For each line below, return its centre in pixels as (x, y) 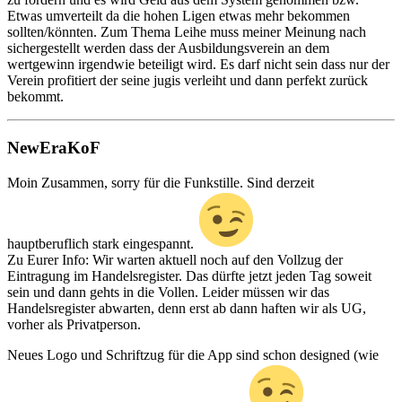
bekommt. (35, 97)
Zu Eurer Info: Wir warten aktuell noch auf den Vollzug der (175, 259)
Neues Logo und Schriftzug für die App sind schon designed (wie (193, 354)
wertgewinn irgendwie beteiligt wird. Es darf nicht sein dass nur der (198, 65)
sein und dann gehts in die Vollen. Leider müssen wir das (168, 292)
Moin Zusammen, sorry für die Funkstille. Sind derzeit (161, 182)
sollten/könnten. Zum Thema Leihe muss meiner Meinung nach (187, 32)
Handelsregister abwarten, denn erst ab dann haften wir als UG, (187, 308)
